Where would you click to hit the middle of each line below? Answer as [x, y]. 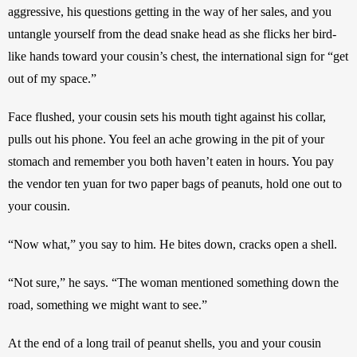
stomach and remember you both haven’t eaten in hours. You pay [171, 161]
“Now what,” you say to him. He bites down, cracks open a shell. [174, 244]
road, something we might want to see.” [109, 304]
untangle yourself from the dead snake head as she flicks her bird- [172, 33]
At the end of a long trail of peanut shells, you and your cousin [165, 343]
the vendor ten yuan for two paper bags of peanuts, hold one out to [175, 183]
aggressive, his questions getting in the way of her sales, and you [170, 11]
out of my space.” [52, 78]
